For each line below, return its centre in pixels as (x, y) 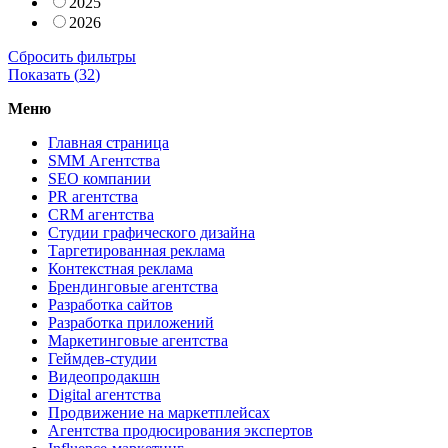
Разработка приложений (131, 322)
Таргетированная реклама (136, 250)
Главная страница (108, 142)
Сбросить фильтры (72, 56)
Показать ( (43, 74)
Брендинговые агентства (133, 286)
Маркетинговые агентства (138, 340)
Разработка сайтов (110, 304)
